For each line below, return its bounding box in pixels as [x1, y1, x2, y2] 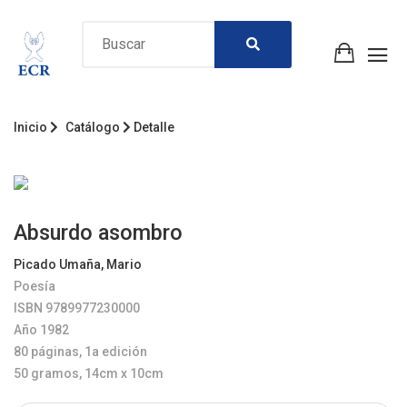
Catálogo [65, 119, 120, 134]
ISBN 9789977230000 [14, 300, 140, 315]
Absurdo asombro [14, 219, 183, 245]
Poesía [14, 278, 55, 293]
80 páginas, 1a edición [14, 343, 147, 359]
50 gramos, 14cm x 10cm [14, 365, 164, 381]
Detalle [131, 119, 174, 134]
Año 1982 [14, 322, 69, 337]
